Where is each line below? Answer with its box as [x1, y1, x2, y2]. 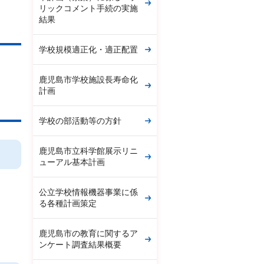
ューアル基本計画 [39, 157, 105, 167]
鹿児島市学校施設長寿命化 [39, 75, 138, 84]
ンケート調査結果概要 [39, 240, 121, 249]
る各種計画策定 [39, 199, 97, 208]
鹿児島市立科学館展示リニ [39, 146, 138, 156]
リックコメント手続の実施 [39, 4, 138, 13]
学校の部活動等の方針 [39, 116, 121, 126]
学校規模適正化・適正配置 [39, 45, 138, 54]
